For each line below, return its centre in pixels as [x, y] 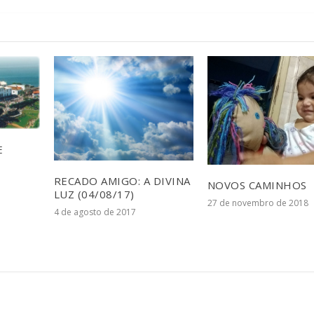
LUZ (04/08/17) [94, 194]
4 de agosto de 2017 [95, 212]
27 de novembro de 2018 [258, 203]
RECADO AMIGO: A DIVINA [122, 180]
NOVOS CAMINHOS [257, 185]
